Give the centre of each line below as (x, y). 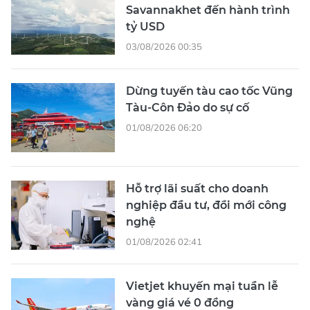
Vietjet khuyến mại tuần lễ (202, 286)
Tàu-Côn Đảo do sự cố (188, 107)
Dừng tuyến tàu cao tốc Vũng (209, 91)
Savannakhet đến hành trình (208, 10)
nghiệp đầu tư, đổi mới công (206, 205)
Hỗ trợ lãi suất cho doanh (197, 188)
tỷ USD (145, 26)
